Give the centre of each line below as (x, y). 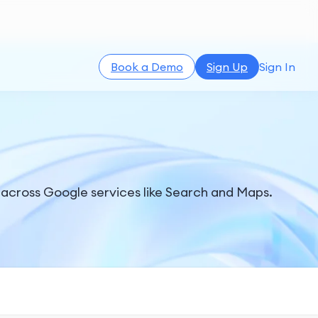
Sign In (277, 67)
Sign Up (227, 67)
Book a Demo (147, 67)
